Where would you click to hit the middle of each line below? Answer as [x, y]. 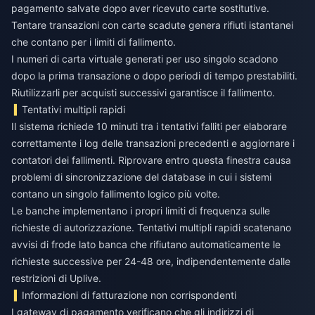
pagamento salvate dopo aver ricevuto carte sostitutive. [140, 8]
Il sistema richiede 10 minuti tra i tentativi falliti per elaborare [149, 127]
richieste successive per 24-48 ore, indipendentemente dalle [151, 262]
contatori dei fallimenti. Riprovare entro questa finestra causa [151, 160]
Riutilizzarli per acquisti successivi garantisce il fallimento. [143, 93]
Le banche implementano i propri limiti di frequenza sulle [141, 211]
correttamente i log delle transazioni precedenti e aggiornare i [153, 143]
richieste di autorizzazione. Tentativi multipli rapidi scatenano [151, 228]
